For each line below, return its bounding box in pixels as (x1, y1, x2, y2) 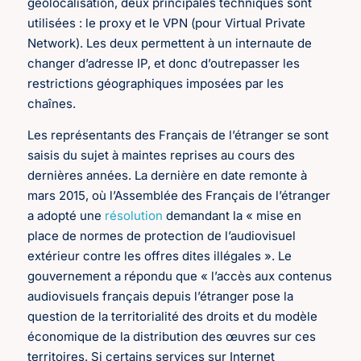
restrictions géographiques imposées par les (27, 75, 284, 91)
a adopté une (27, 208, 106, 224)
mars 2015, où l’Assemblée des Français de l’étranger (27, 188, 331, 204)
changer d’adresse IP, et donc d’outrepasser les (27, 55, 301, 71)
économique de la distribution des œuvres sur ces (27, 329, 317, 345)
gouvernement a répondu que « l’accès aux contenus (27, 268, 333, 284)
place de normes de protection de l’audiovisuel (27, 228, 297, 244)
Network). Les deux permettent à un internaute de (27, 35, 313, 51)
